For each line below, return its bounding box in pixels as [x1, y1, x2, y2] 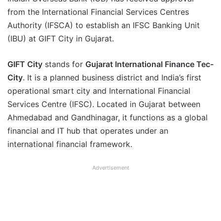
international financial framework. [7, 139, 132, 149]
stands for [42, 59, 85, 70]
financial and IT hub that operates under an [7, 126, 168, 136]
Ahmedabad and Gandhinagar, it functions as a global [7, 112, 208, 123]
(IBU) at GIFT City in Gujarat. [7, 34, 114, 44]
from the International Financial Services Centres [7, 7, 189, 17]
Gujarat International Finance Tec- [85, 59, 214, 70]
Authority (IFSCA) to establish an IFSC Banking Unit [7, 20, 200, 31]
